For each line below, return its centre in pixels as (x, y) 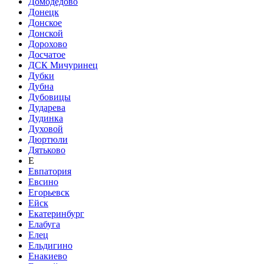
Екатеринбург (56, 214)
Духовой (46, 129)
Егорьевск (49, 192)
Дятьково (47, 150)
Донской (46, 33)
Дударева (47, 108)
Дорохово (48, 44)
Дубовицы (49, 97)
